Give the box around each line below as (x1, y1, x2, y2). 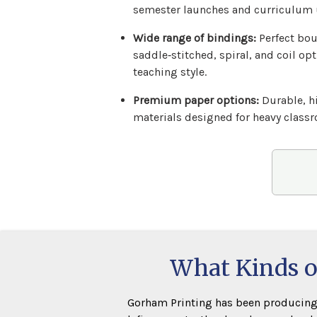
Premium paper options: (133, 93, 259, 107)
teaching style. (133, 64, 207, 79)
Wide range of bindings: (133, 30, 256, 45)
